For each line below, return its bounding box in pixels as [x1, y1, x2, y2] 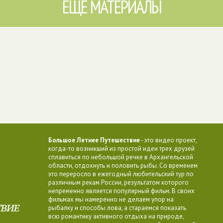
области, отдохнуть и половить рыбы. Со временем [48, 161, 198, 170]
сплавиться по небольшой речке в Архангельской [48, 153, 193, 161]
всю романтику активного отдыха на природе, [48, 212, 184, 221]
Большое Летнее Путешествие [48, 136, 140, 144]
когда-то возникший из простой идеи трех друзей [48, 144, 195, 153]
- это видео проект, [140, 136, 197, 144]
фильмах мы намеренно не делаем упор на [48, 195, 174, 204]
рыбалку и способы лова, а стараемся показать [48, 204, 186, 212]
